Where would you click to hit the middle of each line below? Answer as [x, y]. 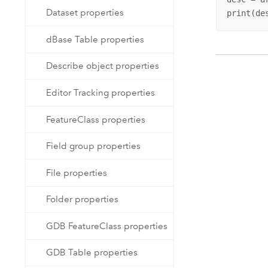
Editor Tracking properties [101, 93]
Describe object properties [103, 66]
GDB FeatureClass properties [107, 226]
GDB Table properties [92, 253]
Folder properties [83, 200]
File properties [77, 173]
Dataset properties [85, 13]
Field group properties [94, 146]
